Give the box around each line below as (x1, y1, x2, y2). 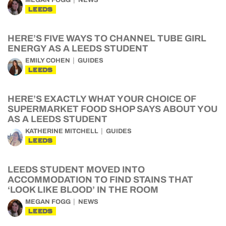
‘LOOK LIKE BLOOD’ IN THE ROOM (8, 185, 158, 195)
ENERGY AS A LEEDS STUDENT (8, 43, 148, 53)
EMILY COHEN (25, 57, 70, 64)
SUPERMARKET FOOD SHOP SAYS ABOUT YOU (8, 104, 217, 114)
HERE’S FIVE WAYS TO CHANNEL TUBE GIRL (8, 33, 206, 43)
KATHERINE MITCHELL (25, 128, 98, 135)
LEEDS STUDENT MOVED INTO (8, 164, 145, 175)
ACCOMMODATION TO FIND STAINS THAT (8, 175, 193, 185)
